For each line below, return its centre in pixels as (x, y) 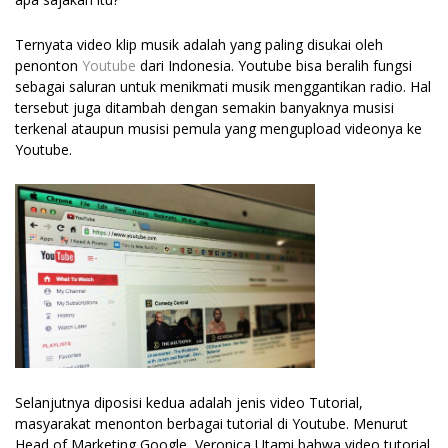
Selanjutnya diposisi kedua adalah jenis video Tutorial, (189, 402)
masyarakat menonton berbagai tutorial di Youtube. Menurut (211, 423)
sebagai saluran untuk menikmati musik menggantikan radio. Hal (223, 86)
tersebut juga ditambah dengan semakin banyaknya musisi (204, 107)
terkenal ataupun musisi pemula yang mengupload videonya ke (218, 128)
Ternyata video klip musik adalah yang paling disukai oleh (199, 44)
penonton (48, 65)
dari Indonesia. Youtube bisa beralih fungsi (274, 65)
